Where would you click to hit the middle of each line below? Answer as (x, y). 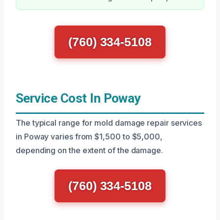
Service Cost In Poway (78, 98)
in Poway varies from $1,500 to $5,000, (89, 137)
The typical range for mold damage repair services (109, 123)
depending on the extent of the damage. (89, 150)
